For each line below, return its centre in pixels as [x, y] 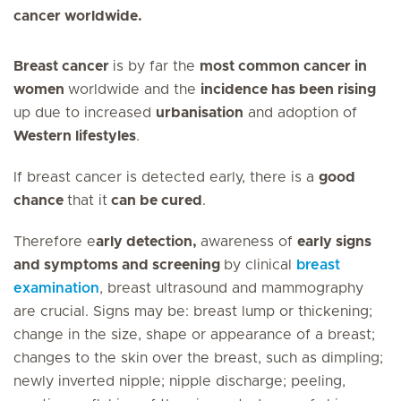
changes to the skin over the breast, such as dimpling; [198, 358]
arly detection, [148, 242]
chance [40, 200]
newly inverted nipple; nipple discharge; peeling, [179, 381]
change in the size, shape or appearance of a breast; [194, 335]
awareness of [249, 242]
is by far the [156, 66]
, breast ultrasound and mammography [231, 288]
